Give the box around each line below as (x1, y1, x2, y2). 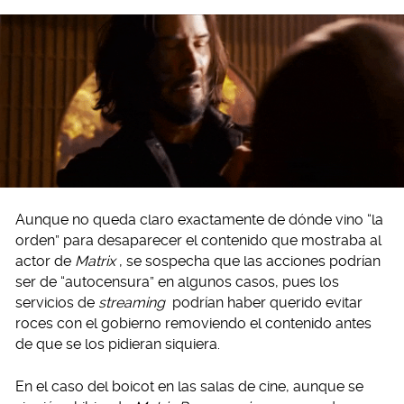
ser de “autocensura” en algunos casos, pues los (15, 273, 339, 291)
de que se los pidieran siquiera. (15, 335, 220, 353)
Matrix (75, 252, 115, 271)
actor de (15, 252, 75, 271)
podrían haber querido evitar (168, 294, 363, 312)
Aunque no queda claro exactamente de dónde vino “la (15, 211, 383, 229)
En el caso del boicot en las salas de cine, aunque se (15, 378, 363, 396)
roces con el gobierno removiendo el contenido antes (15, 315, 372, 333)
